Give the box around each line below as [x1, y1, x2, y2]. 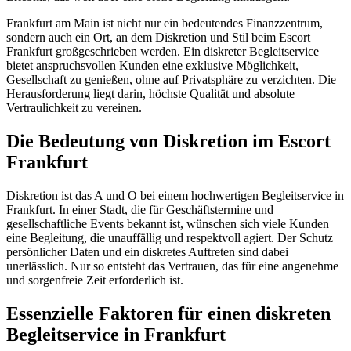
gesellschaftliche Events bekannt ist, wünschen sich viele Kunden [6, 216, 329, 230]
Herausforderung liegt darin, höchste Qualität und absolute [6, 87, 295, 101]
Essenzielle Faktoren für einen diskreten [6, 302, 331, 324]
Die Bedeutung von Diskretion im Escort [6, 130, 331, 151]
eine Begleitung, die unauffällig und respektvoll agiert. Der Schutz [6, 230, 333, 244]
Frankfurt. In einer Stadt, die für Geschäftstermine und [6, 202, 273, 216]
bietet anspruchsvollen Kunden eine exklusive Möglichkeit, [6, 59, 299, 73]
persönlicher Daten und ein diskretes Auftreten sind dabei [6, 244, 288, 259]
